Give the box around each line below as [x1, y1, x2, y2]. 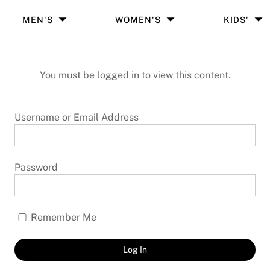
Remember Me [28, 212, 96, 223]
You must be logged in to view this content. [39, 69, 231, 81]
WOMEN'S [115, 14, 162, 25]
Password [14, 162, 58, 173]
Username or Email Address [14, 111, 139, 123]
